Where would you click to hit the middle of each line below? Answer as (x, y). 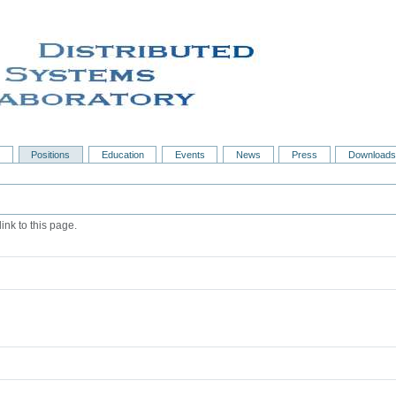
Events (190, 155)
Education (122, 155)
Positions (51, 155)
